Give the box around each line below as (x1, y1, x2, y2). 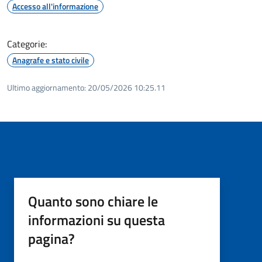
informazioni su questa (28, 209, 165, 230)
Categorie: (7, 36, 47, 51)
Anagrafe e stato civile (12, 53, 89, 66)
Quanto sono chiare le (28, 190, 158, 212)
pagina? (28, 227, 75, 249)
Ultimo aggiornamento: (7, 81, 86, 94)
